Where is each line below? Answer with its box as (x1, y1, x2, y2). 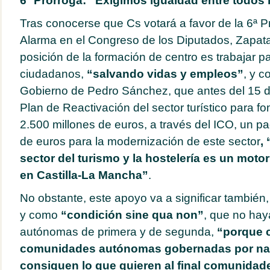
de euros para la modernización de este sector (19, 135, 260, 148)
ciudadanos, (19, 67, 87, 80)
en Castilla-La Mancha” (19, 169, 148, 181)
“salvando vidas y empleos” (86, 67, 243, 80)
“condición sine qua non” (60, 209, 204, 221)
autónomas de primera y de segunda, (19, 225, 217, 238)
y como (19, 209, 61, 221)
